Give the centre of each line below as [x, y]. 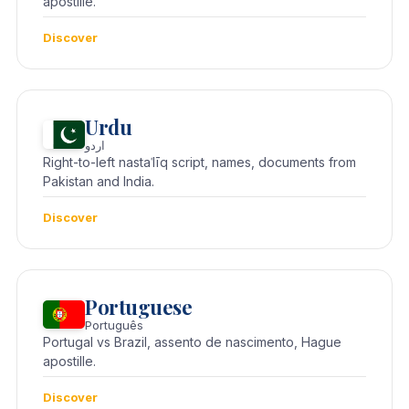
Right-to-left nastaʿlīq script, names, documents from [199, 163]
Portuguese [139, 307]
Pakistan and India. [99, 182]
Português [114, 325]
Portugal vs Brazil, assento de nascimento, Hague [192, 342]
